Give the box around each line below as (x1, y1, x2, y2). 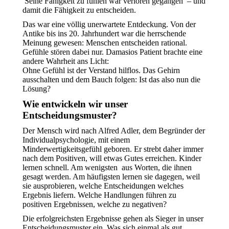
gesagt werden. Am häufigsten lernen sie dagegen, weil (22, 172, 200, 181)
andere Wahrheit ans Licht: (22, 57, 109, 65)
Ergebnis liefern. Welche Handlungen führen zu (22, 191, 176, 199)
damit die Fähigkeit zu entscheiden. (22, 6, 136, 14)
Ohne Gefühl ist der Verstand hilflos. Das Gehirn (22, 66, 180, 75)
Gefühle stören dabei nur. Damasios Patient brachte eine (22, 48, 202, 56)
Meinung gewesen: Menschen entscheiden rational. (22, 38, 187, 47)
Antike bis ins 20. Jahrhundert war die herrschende (22, 29, 186, 38)
